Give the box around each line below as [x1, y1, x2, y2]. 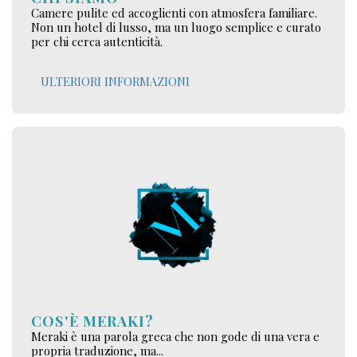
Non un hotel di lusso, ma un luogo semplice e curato [31, 19, 321, 36]
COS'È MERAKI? [31, 310, 154, 331]
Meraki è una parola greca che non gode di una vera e [31, 328, 320, 344]
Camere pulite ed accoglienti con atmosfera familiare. [31, 5, 317, 22]
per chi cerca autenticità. [31, 33, 163, 50]
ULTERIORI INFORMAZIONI [41, 73, 190, 90]
